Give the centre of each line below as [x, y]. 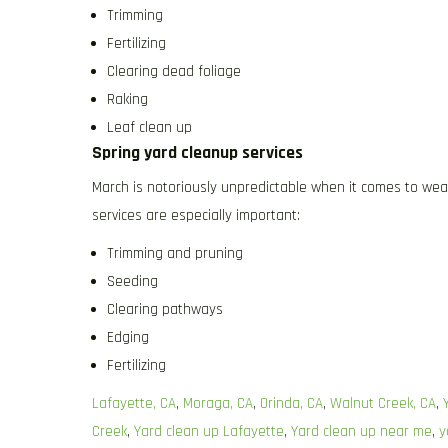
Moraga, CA [218, 404]
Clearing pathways [165, 310]
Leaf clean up [149, 128]
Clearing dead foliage [174, 72]
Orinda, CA [291, 404]
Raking [127, 100]
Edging [128, 338]
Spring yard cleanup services [197, 153]
